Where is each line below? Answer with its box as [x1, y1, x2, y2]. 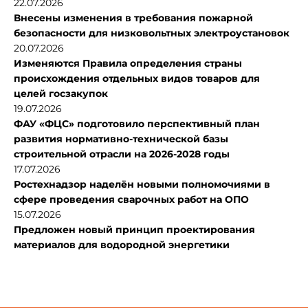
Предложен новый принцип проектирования [14, 223, 255, 236]
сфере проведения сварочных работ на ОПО [14, 193, 249, 206]
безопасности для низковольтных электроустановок [14, 27, 289, 39]
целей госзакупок [14, 87, 108, 100]
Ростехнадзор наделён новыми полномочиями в [14, 178, 270, 190]
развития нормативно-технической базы [14, 133, 228, 145]
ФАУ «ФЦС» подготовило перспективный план [14, 118, 260, 130]
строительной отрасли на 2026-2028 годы [14, 148, 230, 160]
